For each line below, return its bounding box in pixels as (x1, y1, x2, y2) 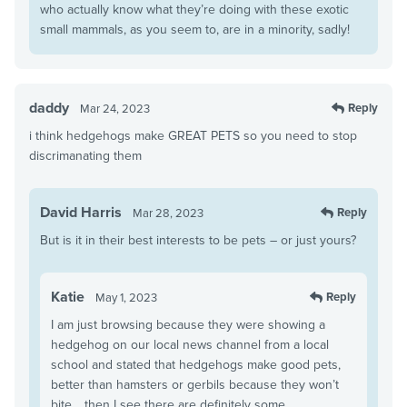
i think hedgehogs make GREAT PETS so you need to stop (29, 127, 357, 144)
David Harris (40, 203, 122, 222)
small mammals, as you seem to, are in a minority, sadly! (40, 21, 350, 37)
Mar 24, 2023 (80, 101, 150, 116)
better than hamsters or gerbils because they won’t (51, 376, 339, 392)
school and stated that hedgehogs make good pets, (51, 356, 341, 372)
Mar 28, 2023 (133, 205, 203, 221)
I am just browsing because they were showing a (51, 316, 325, 333)
